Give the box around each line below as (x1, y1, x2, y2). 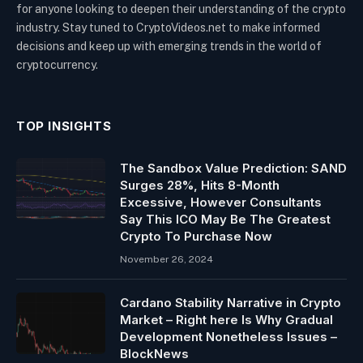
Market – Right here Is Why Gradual (120, 311, 333, 327)
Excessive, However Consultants (120, 194, 322, 210)
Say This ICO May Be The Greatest (120, 211, 331, 227)
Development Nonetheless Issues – (120, 328, 337, 344)
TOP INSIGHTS (16, 117, 112, 134)
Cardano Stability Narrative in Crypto (120, 294, 341, 310)
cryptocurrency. (16, 58, 98, 71)
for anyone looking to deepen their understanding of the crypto (16, 2, 346, 15)
